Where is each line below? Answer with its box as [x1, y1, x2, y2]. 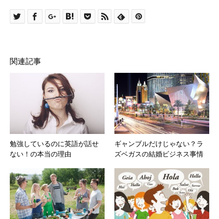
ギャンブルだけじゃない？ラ [114, 139, 203, 148]
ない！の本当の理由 [10, 150, 71, 158]
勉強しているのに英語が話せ [10, 139, 99, 148]
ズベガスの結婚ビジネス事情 [114, 150, 203, 158]
